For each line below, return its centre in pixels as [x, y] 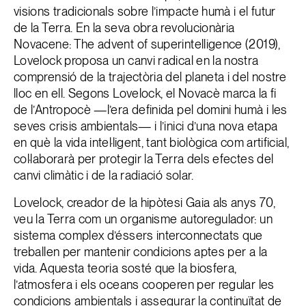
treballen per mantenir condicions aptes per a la [141, 252]
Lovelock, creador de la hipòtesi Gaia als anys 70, [144, 203]
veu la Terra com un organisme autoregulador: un [143, 219]
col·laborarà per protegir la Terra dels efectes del [144, 159]
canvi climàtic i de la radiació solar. [104, 175]
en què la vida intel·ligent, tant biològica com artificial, [152, 142]
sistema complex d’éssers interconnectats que [138, 235]
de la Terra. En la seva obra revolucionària [124, 28]
